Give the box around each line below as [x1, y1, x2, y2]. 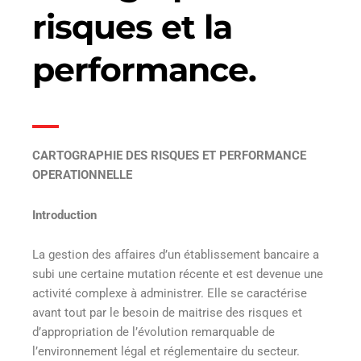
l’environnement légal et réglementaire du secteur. [32, 344, 300, 359]
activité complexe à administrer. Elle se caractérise [32, 286, 307, 301]
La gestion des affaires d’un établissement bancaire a [32, 247, 319, 263]
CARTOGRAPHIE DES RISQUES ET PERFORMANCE [32, 148, 306, 164]
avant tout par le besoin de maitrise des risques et [32, 305, 302, 321]
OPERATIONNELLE [32, 168, 132, 183]
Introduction [32, 207, 97, 222]
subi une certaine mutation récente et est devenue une [32, 267, 323, 282]
